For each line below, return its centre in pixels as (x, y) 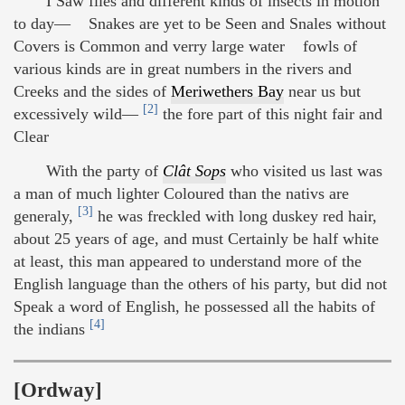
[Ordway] (58, 391)
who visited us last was (306, 170)
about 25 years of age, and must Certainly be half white (196, 238)
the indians (52, 329)
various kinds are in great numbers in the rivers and (183, 69)
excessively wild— (78, 114)
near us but (322, 92)
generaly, (46, 216)
